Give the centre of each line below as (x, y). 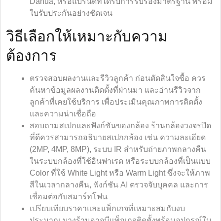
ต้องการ (32, 56)
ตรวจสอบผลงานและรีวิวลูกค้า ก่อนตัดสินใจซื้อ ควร (118, 78)
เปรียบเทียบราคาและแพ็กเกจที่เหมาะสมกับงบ (108, 209)
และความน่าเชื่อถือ (63, 114)
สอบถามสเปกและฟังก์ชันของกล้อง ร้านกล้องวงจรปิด (121, 126)
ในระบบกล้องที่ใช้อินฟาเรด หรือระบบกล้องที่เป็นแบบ (120, 161)
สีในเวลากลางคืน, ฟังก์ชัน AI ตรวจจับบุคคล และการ (119, 185)
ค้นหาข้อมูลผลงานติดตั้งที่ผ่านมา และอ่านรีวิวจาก (115, 90)
